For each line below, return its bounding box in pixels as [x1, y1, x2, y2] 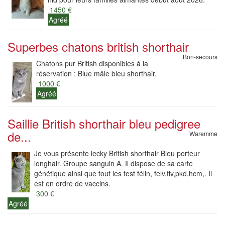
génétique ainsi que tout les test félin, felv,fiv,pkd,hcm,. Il [34, 168, 212, 178]
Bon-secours [183, 52, 217, 61]
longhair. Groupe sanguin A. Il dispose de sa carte [34, 158, 193, 168]
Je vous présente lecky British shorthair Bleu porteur [34, 148, 200, 158]
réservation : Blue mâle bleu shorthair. [36, 68, 157, 78]
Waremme [189, 129, 217, 138]
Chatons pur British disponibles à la [36, 58, 148, 68]
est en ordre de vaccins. [34, 178, 110, 188]
